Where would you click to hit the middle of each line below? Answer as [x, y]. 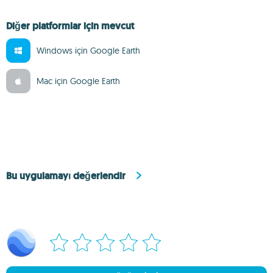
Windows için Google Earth [88, 51]
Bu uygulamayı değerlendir [66, 175]
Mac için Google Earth [78, 81]
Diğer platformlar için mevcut [70, 26]
